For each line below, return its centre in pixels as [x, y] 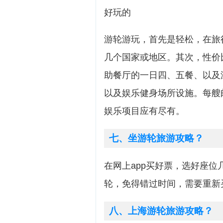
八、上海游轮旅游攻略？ [161, 211]
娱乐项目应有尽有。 [144, 111]
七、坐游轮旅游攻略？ [156, 138]
